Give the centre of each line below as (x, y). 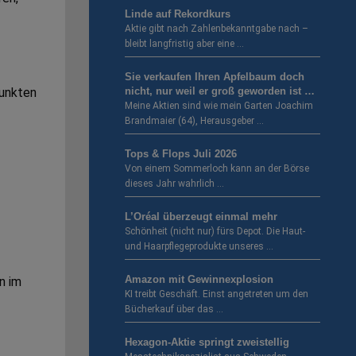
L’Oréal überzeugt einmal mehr (201, 217)
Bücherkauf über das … (174, 310)
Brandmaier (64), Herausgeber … (194, 121)
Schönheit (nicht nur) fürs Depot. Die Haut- (215, 232)
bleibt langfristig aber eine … (184, 44)
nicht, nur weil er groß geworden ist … (220, 91)
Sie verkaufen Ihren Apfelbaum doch (215, 77)
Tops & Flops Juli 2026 (181, 154)
